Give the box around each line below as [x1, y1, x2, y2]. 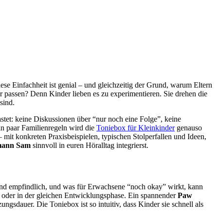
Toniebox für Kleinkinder [96, 123, 175, 132]
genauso [175, 123, 202, 132]
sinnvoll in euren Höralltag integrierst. [31, 141, 148, 149]
